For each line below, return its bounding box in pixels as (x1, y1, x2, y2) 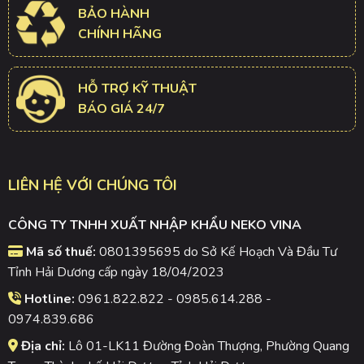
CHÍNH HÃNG (77, 24, 162, 43)
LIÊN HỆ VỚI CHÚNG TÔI (7, 175, 177, 195)
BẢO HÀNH (77, 4, 149, 23)
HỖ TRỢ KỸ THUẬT (77, 79, 197, 97)
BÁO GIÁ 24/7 (77, 99, 165, 118)
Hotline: (24, 290, 75, 309)
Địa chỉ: (20, 337, 65, 356)
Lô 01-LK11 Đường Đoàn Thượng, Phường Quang (64, 337, 349, 356)
